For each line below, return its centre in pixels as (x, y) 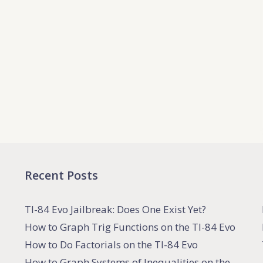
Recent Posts (62, 175)
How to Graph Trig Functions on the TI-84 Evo (130, 227)
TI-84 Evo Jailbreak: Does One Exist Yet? (116, 209)
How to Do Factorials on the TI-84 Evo (112, 244)
